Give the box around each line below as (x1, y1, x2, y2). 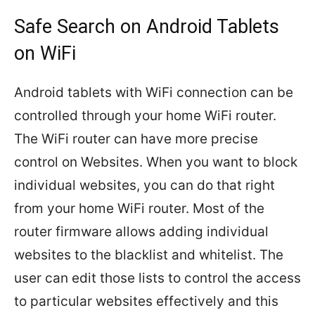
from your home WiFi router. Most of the (14, 200, 264, 217)
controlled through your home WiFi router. (14, 108, 276, 124)
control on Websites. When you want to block (14, 154, 297, 171)
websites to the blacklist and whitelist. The (14, 247, 283, 264)
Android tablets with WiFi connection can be (14, 84, 293, 101)
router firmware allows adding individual (14, 224, 269, 240)
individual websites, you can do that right (14, 177, 275, 194)
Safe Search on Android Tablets (14, 15, 279, 39)
